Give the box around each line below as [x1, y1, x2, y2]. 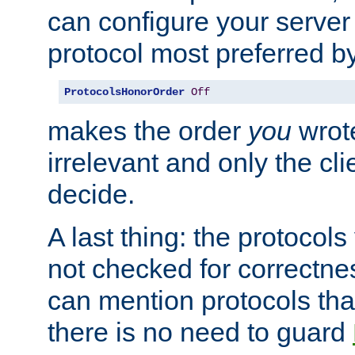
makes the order [48, 115, 248, 146]
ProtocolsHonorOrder [64, 85, 185, 98]
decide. [48, 178, 135, 209]
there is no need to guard [48, 316, 353, 347]
